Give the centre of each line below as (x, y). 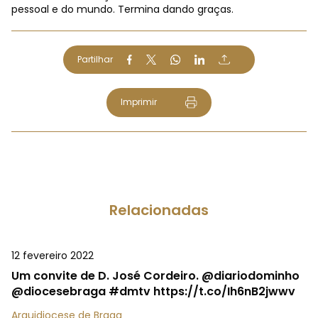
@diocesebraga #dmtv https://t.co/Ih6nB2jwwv (153, 292)
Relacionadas (159, 210)
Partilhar (95, 59)
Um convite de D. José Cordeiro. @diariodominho (155, 276)
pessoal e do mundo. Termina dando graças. (122, 9)
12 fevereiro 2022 (53, 256)
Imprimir (138, 102)
